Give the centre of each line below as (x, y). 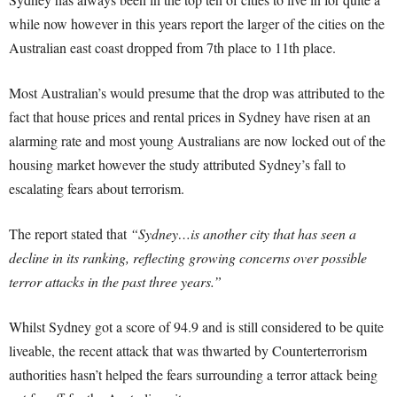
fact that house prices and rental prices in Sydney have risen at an (190, 117)
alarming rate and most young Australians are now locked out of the (197, 140)
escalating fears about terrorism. (97, 188)
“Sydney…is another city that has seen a (243, 234)
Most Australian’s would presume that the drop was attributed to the (197, 93)
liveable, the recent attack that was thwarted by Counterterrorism (188, 350)
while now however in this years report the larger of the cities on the (197, 23)
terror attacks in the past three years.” (115, 281)
